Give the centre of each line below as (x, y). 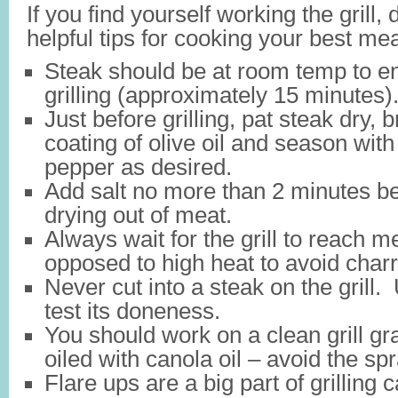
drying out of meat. (138, 215)
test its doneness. (132, 311)
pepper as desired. (138, 167)
